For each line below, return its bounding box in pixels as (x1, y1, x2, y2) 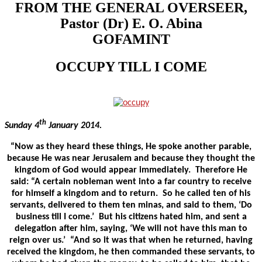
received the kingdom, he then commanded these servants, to (7, 247, 255, 257)
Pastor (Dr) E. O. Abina (60, 15, 202, 31)
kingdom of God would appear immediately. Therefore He (15, 165, 247, 175)
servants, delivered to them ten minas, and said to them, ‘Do (10, 200, 252, 210)
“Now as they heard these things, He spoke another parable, (11, 142, 251, 151)
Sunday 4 (5, 120, 39, 130)
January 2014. (46, 120, 102, 130)
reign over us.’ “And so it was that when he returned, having (9, 235, 253, 245)
